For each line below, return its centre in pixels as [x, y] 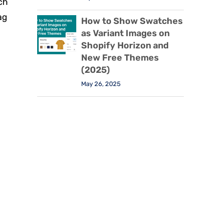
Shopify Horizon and [125, 46]
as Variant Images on [125, 33]
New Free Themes [120, 58]
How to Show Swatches [132, 21]
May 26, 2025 [101, 84]
